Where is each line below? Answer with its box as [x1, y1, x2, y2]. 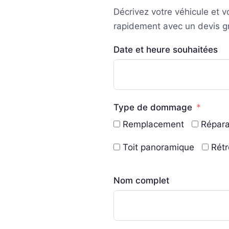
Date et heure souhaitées [113, 44, 218, 55]
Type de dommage [113, 102, 192, 112]
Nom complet [113, 175, 169, 186]
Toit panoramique [123, 142, 194, 152]
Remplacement [123, 119, 184, 129]
